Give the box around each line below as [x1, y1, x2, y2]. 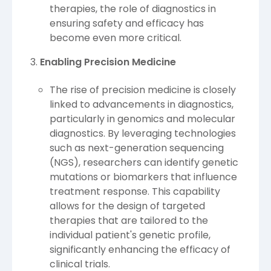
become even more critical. [50, 30, 181, 45]
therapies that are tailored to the [50, 214, 208, 228]
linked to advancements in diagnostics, [50, 97, 233, 112]
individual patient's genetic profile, [50, 228, 211, 243]
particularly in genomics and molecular [50, 112, 235, 126]
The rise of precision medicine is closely [50, 83, 236, 97]
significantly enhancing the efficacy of [50, 243, 230, 257]
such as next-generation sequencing [50, 141, 224, 155]
